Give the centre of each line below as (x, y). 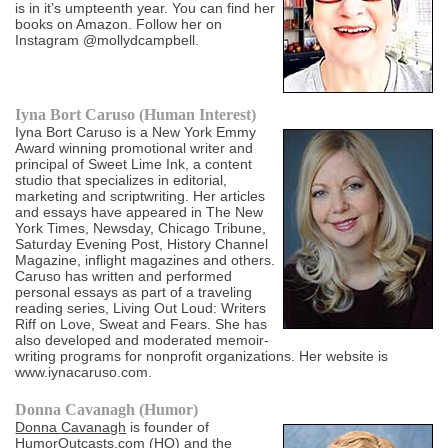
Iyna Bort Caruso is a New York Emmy (136, 132)
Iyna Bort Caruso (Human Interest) (136, 115)
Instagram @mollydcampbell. (107, 40)
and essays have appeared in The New (139, 212)
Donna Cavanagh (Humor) (107, 410)
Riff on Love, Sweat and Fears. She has (141, 324)
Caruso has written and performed (124, 276)
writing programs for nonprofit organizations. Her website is (202, 356)
